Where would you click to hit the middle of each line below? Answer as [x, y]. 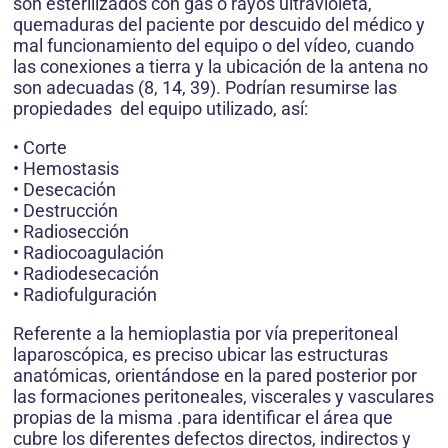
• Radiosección [71, 231]
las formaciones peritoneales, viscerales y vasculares [223, 396]
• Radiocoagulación [88, 252]
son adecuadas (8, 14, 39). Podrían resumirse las [205, 87]
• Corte [40, 147]
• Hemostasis [66, 168]
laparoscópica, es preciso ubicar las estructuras [200, 354]
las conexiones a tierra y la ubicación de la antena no [220, 66]
